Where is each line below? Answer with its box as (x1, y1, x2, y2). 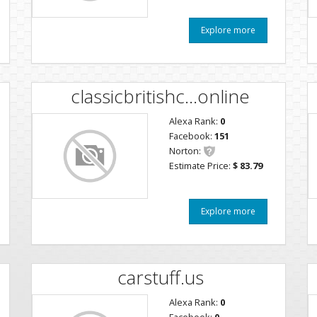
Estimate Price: (169, 159, 233, 172)
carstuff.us (117, 264, 204, 290)
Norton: (169, 144, 201, 157)
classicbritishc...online (71, 83, 250, 109)
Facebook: (169, 129, 214, 142)
